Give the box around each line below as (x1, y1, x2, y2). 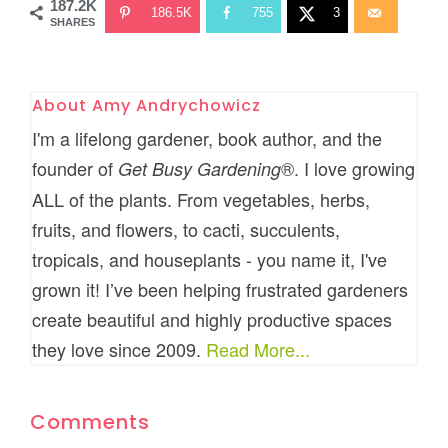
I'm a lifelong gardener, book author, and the (32, 124, 383, 151)
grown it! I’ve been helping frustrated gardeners (32, 275, 409, 302)
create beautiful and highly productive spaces (32, 305, 393, 332)
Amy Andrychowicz (92, 93, 262, 117)
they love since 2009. (32, 335, 207, 362)
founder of (32, 154, 119, 181)
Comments (30, 407, 151, 436)
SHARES (50, 15, 96, 28)
